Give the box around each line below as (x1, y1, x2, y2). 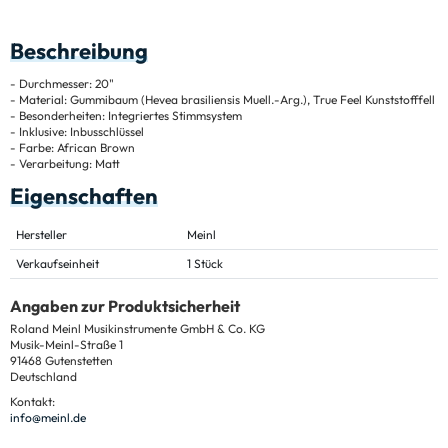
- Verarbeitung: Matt (10, 155, 120, 171)
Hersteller (16, 226, 67, 242)
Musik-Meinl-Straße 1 (10, 336, 123, 352)
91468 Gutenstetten (10, 352, 113, 368)
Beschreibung (10, 36, 148, 65)
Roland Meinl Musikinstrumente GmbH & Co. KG (10, 320, 265, 336)
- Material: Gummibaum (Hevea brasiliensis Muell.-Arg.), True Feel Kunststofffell (10, 91, 435, 107)
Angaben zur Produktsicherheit (10, 295, 240, 316)
